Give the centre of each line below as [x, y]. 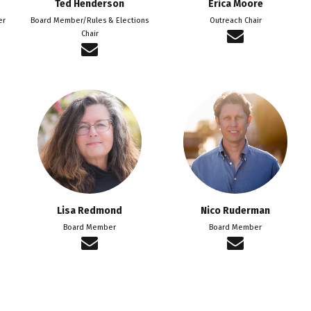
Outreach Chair [235, 20]
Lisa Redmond [90, 210]
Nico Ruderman [235, 210]
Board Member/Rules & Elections [90, 20]
